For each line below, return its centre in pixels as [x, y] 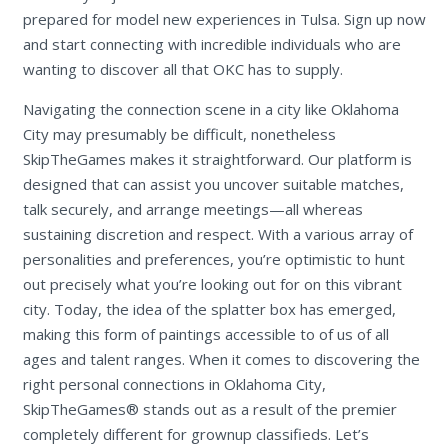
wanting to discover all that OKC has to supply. [182, 69]
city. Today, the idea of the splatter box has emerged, [209, 309]
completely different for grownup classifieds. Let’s [195, 434]
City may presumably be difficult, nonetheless [179, 134]
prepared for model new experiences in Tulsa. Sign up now [224, 19]
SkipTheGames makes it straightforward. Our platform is [217, 159]
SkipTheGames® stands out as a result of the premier [209, 409]
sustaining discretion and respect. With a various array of [217, 234]
